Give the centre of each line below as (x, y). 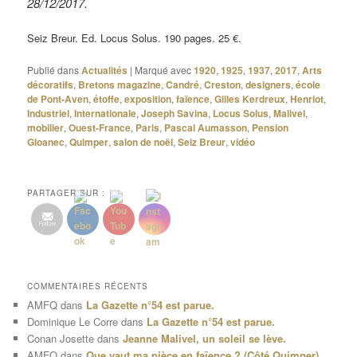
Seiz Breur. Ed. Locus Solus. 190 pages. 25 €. (135, 37)
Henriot (307, 99)
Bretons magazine (120, 85)
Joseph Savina (175, 114)
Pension (271, 128)
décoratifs (51, 85)
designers (269, 85)
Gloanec (46, 142)
